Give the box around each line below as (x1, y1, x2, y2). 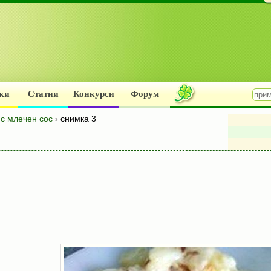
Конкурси (73, 89, 114, 99)
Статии (27, 89, 59, 99)
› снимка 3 (53, 114, 96, 123)
